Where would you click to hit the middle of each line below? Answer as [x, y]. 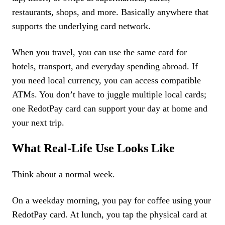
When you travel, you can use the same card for [99, 52]
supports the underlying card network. [81, 26]
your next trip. [38, 123]
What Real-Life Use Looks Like [93, 148]
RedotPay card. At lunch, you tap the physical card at [109, 214]
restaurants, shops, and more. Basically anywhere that [110, 12]
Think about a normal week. [64, 174]
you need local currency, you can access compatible [106, 80]
